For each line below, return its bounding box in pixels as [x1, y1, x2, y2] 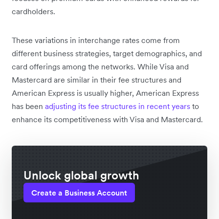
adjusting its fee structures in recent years [45, 101, 190, 111]
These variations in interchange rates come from [12, 35, 180, 45]
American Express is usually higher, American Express [12, 88, 199, 98]
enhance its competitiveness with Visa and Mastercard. [12, 114, 203, 124]
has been [12, 101, 45, 111]
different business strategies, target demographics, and [12, 48, 202, 58]
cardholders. [12, 6, 55, 16]
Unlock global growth [23, 167, 139, 183]
